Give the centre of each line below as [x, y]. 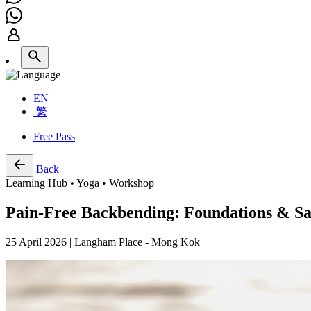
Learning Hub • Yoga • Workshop [80, 183]
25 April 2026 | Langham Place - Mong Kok [103, 242]
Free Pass [54, 136]
